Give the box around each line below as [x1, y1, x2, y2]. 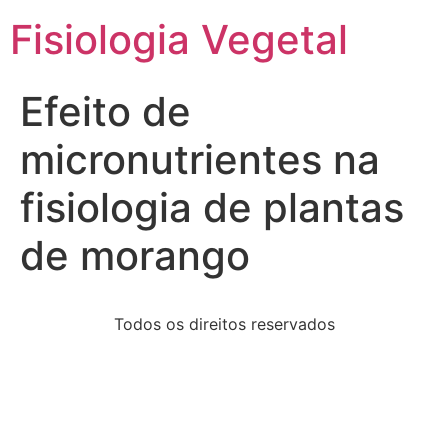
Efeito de [20, 87, 191, 136]
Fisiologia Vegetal [10, 15, 348, 64]
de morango [20, 231, 250, 280]
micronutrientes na [20, 135, 380, 184]
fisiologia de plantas [20, 183, 404, 232]
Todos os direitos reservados [113, 314, 335, 334]
